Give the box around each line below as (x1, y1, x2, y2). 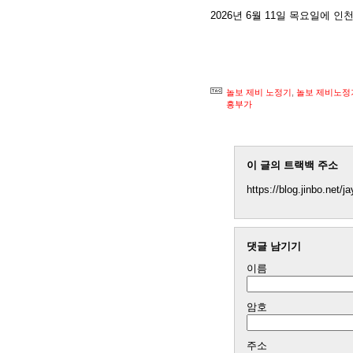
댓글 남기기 (247, 240, 301, 252)
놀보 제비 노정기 (226, 87, 292, 97)
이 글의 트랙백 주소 (247, 159, 338, 171)
